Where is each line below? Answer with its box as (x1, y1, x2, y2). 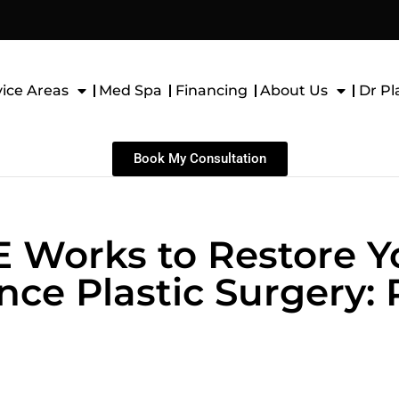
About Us (260, 82, 329, 99)
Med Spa (99, 82, 163, 99)
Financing (175, 82, 248, 99)
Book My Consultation (133, 151, 266, 167)
